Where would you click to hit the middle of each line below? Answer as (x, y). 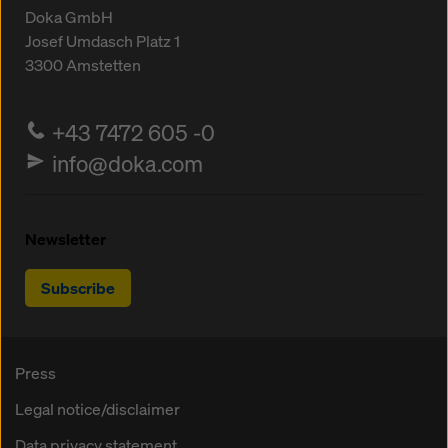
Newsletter (65, 239)
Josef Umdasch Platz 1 (102, 41)
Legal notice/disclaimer (97, 409)
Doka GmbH (69, 17)
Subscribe (78, 288)
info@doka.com (128, 164)
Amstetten (103, 65)
